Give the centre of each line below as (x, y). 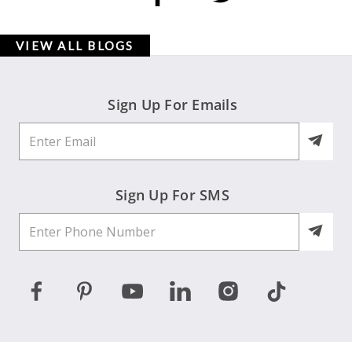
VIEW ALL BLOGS (75, 46)
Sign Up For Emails (172, 104)
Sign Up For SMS (172, 195)
